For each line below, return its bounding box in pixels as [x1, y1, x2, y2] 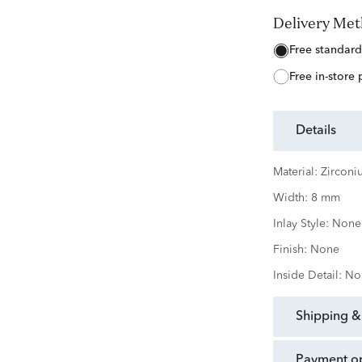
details [305, 124, 336, 138]
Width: [272, 192, 308, 204]
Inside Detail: [272, 270, 342, 282]
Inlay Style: [272, 218, 329, 230]
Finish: [272, 244, 307, 256]
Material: [272, 166, 318, 179]
